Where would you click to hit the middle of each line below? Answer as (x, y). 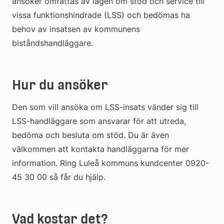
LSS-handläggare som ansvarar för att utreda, (99, 121)
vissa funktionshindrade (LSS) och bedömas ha (101, 15)
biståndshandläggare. (52, 43)
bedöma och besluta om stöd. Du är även (90, 135)
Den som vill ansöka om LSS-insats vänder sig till (105, 107)
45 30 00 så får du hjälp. (59, 177)
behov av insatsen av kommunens (76, 29)
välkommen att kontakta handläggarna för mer (100, 149)
